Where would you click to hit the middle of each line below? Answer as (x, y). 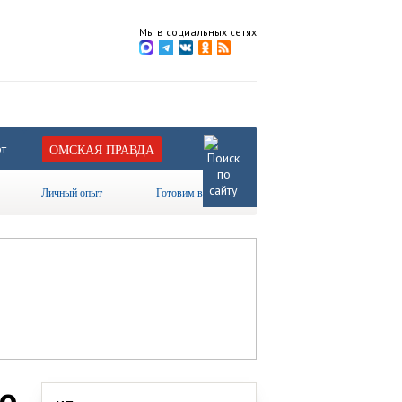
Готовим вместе (192, 192)
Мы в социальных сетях (198, 32)
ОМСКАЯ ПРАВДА (102, 149)
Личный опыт (72, 192)
